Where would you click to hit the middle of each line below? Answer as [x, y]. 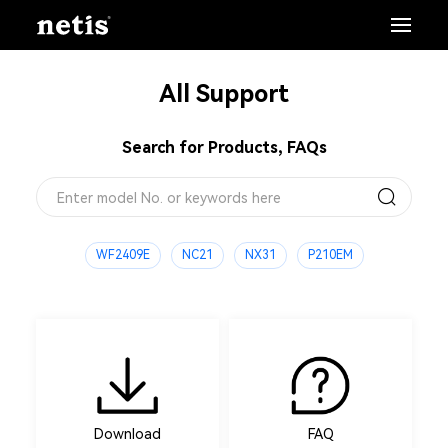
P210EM [330, 255]
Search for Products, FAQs [224, 147]
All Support [224, 94]
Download [127, 434]
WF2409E [122, 255]
